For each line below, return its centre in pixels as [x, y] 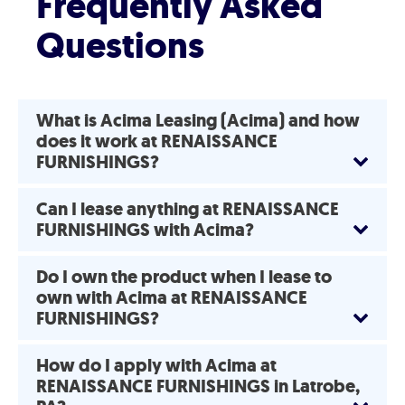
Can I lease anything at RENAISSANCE [188, 209]
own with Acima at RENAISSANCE [172, 298]
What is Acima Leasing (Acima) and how [198, 121]
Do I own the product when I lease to [184, 277]
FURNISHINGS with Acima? [145, 230]
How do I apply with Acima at [156, 366]
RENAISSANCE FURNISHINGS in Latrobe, [198, 386]
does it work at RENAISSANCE [157, 141]
